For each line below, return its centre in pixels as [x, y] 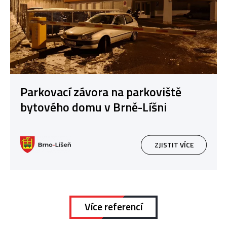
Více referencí [113, 207]
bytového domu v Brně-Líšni [93, 107]
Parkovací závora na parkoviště [101, 91]
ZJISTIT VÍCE [174, 145]
